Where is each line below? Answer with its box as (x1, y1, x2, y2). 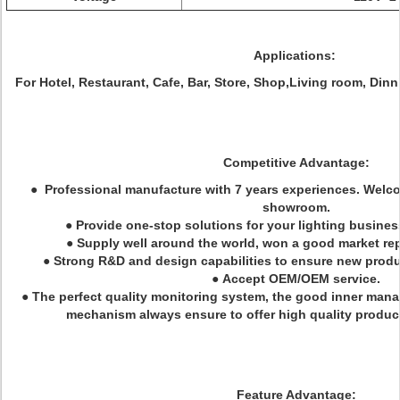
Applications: (253, 48, 336, 62)
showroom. (262, 200, 330, 214)
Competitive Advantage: (222, 155, 370, 170)
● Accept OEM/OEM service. (212, 271, 380, 286)
